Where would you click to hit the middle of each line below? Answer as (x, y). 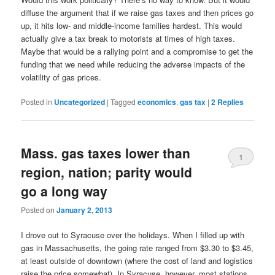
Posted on (39, 209)
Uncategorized (80, 102)
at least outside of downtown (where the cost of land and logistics (137, 261)
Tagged (123, 102)
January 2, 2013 (85, 210)
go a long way (64, 191)
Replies (230, 102)
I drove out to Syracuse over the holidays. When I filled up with (133, 235)
